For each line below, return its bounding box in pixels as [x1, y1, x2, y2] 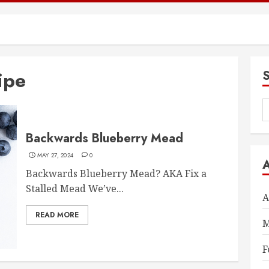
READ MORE [35, 209, 79, 220]
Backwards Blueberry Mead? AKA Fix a [26, 166, 207, 180]
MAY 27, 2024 [37, 150, 74, 160]
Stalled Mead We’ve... [26, 181, 124, 195]
